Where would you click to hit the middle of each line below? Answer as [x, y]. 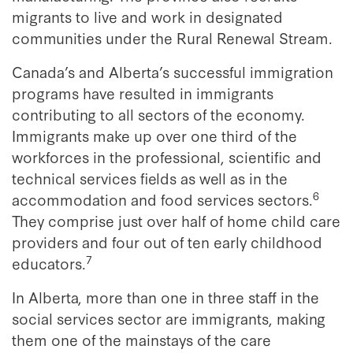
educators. [49, 263]
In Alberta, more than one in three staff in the [165, 297]
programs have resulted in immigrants [143, 93]
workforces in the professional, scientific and [167, 156]
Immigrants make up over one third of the [154, 135]
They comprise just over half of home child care [176, 220]
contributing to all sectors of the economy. [158, 114]
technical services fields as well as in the [150, 178]
